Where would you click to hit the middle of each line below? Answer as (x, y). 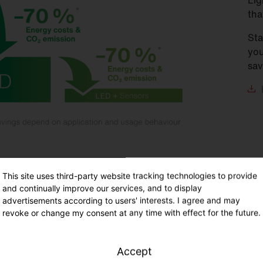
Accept (134, 251)
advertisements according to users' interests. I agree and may (121, 200)
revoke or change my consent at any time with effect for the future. (131, 213)
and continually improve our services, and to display (102, 188)
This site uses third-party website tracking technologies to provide (130, 176)
